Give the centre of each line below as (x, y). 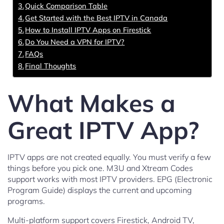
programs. (26, 201)
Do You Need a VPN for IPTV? (75, 42)
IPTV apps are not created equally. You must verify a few (109, 157)
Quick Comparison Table (66, 6)
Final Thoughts (51, 66)
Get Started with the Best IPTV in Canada (96, 18)
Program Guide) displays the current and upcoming (100, 190)
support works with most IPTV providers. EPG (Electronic (110, 179)
